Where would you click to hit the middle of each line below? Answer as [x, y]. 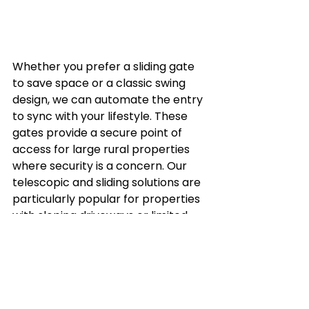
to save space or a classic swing [100, 83]
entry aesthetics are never [87, 248]
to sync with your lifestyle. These [101, 116]
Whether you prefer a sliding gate [105, 66]
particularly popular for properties [108, 199]
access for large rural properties [102, 149]
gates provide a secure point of [99, 132]
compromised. [52, 265]
